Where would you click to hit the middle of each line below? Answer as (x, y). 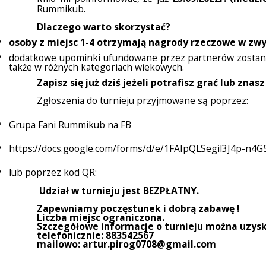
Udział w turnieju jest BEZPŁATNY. (119, 191)
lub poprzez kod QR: (53, 172)
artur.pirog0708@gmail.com (150, 244)
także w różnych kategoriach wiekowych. (96, 67)
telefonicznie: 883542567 (96, 235)
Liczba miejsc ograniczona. (101, 217)
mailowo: (60, 244)
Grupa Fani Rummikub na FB (70, 124)
